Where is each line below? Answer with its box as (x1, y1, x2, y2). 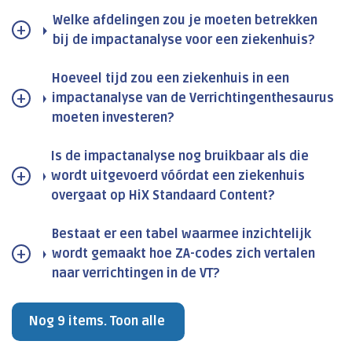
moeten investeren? (52, 110, 174, 126)
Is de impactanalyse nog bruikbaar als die (51, 148, 310, 165)
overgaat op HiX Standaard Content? (51, 188, 276, 204)
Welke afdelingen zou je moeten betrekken (53, 13, 318, 29)
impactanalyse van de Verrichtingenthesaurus (52, 90, 334, 107)
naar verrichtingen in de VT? (51, 266, 220, 282)
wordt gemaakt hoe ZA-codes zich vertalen (51, 246, 315, 262)
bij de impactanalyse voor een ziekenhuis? (53, 32, 316, 49)
